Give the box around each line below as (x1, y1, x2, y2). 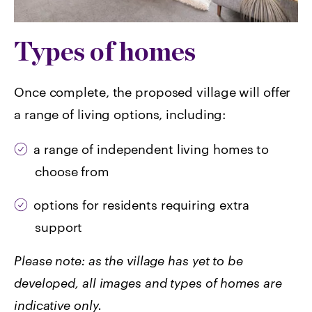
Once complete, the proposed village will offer (14, 84, 291, 100)
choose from (35, 163, 109, 179)
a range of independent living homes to (33, 141, 270, 157)
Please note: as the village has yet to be (14, 252, 243, 268)
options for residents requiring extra (33, 196, 250, 212)
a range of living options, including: (14, 106, 226, 122)
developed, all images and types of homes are (14, 274, 282, 290)
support (35, 219, 83, 235)
